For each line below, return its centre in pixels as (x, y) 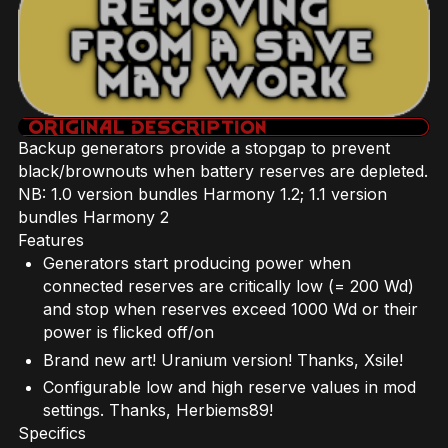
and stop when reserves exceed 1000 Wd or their (230, 309)
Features (51, 240)
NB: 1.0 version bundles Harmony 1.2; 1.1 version (202, 194)
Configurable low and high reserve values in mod (229, 387)
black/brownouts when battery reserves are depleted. (223, 171)
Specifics (52, 433)
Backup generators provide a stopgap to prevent (204, 148)
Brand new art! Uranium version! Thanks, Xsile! (223, 359)
